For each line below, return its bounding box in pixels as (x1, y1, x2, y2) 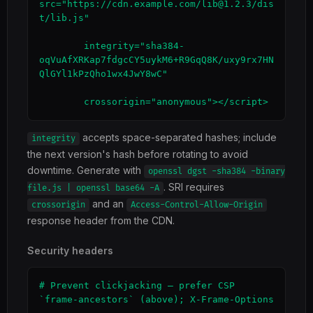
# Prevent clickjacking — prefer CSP (39, 280, 235, 291)
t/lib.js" (39, 13, 89, 23)
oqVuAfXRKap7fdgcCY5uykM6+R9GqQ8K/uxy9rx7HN (39, 54, 274, 65)
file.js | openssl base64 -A (27, 183, 159, 194)
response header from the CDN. (27, 214, 175, 226)
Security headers (27, 245, 113, 256)
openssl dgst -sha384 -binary (148, 166, 285, 177)
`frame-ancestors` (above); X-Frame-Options (39, 294, 274, 305)
